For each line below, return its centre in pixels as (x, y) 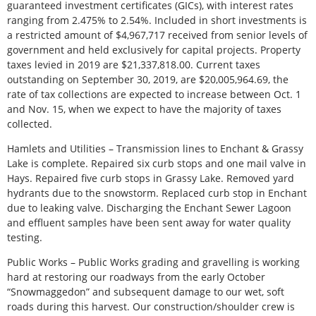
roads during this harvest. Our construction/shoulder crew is (151, 307)
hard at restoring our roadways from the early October (136, 277)
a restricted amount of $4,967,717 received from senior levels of (157, 35)
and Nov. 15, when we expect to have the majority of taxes (144, 109)
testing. (25, 238)
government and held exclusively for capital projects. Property (154, 49)
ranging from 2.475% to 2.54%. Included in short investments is (157, 20)
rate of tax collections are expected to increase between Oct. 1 (154, 94)
